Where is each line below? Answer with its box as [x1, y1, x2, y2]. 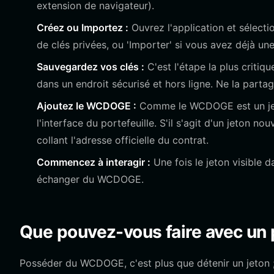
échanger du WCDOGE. [37, 173, 144, 185]
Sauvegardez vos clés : [37, 61, 144, 73]
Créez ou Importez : [37, 21, 128, 34]
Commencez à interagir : [37, 156, 150, 168]
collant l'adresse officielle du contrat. [37, 134, 209, 146]
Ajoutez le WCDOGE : [37, 100, 136, 112]
